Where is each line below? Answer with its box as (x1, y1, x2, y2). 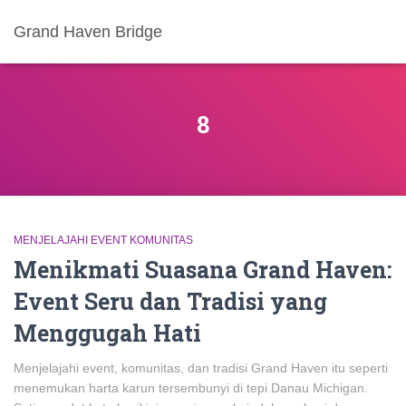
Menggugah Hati (14, 318, 201, 348)
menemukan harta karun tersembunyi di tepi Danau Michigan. (14, 381, 368, 395)
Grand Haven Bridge (14, 23, 162, 41)
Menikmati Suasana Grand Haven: (14, 255, 391, 285)
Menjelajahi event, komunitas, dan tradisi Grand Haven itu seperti (14, 361, 388, 375)
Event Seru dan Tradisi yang (14, 286, 327, 316)
